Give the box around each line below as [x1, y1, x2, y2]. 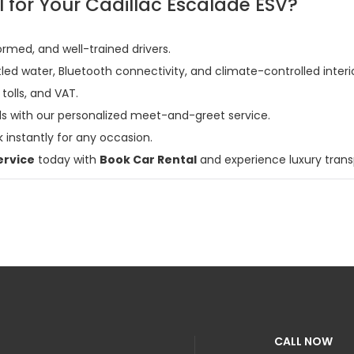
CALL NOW [274, 333, 333, 349]
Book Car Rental [100, 152, 197, 168]
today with [35, 152, 100, 168]
